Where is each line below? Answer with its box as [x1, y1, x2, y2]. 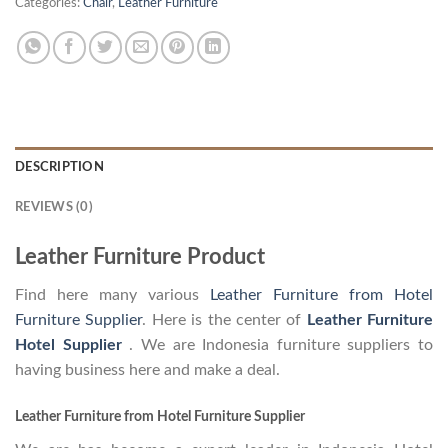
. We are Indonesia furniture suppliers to [129, 337, 433, 354]
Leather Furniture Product [15, 246, 265, 269]
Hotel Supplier [15, 337, 130, 354]
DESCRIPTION [15, 161, 104, 174]
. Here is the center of [142, 312, 307, 329]
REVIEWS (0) [15, 201, 93, 214]
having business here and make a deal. [15, 362, 280, 379]
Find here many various [15, 287, 210, 304]
